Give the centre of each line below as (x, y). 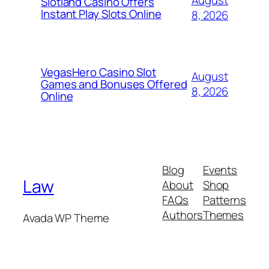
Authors (183, 215)
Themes (223, 215)
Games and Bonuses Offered (114, 84)
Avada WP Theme (66, 218)
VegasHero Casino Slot (98, 72)
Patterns (224, 200)
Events (220, 170)
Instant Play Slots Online (101, 14)
